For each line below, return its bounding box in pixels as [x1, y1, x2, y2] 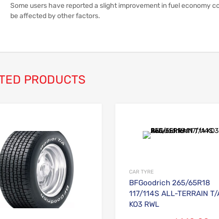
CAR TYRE [129, 168, 154, 175]
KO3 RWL [129, 199, 160, 209]
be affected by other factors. [10, 11, 100, 20]
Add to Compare [92, 134, 133, 141]
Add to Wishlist [104, 118, 141, 125]
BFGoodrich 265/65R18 [129, 178, 211, 187]
